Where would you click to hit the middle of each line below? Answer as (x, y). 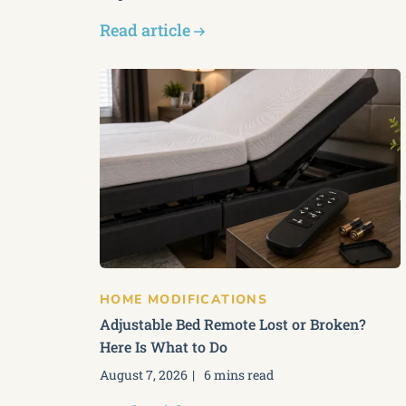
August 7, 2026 (144, 375)
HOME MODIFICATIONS (184, 300)
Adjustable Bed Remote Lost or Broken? (233, 324)
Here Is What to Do (164, 347)
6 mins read (239, 375)
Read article (145, 30)
